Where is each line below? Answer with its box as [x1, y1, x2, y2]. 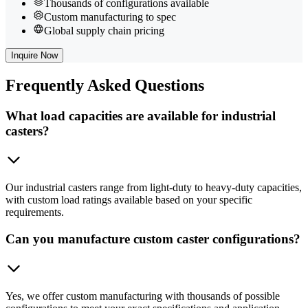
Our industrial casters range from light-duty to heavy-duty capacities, [5, 181, 302, 194]
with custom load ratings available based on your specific [5, 194, 252, 206]
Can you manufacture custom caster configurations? [5, 232, 300, 247]
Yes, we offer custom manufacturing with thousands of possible [5, 289, 280, 302]
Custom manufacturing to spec [44, 10, 176, 23]
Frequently [5, 76, 84, 94]
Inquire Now [11, 49, 58, 60]
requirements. [5, 206, 64, 219]
